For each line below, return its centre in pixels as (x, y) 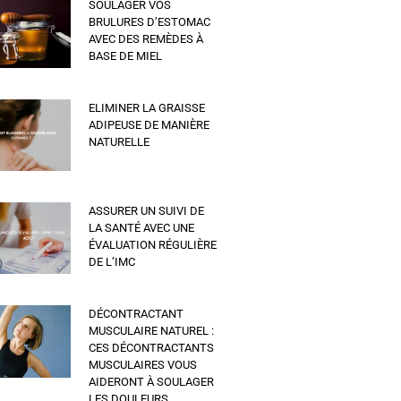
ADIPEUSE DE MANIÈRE (149, 124)
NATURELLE (119, 141)
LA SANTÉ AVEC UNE (142, 228)
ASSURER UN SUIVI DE (147, 211)
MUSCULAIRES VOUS (143, 365)
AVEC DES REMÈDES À (146, 38)
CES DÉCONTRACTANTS (152, 348)
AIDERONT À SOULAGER (152, 382)
